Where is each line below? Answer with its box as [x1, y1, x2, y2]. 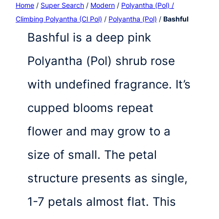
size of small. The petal [27, 147, 157, 162]
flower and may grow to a [27, 124, 171, 138]
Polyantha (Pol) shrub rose [27, 53, 175, 68]
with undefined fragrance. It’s [27, 77, 191, 91]
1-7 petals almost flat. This [27, 194, 176, 209]
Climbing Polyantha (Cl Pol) [16, 14, 102, 23]
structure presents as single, [27, 171, 188, 185]
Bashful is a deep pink [27, 30, 151, 44]
